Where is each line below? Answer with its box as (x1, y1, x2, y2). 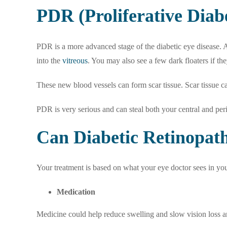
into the (36, 56, 62, 65)
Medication (57, 187, 95, 196)
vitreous (62, 56, 88, 65)
